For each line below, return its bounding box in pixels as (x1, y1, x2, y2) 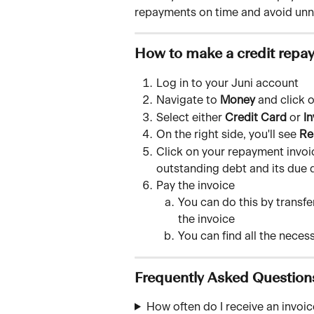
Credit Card (225, 111, 287, 123)
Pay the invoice (156, 179, 238, 191)
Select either (156, 111, 225, 123)
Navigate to (156, 95, 220, 107)
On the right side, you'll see (156, 129, 299, 141)
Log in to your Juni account (156, 78, 299, 89)
